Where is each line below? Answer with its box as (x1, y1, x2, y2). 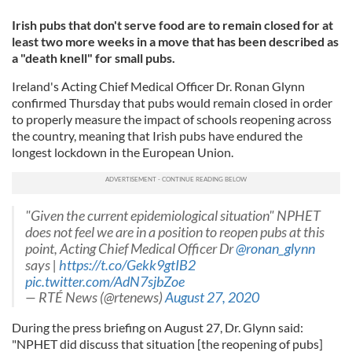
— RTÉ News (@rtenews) (25, 288, 165, 306)
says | (25, 256, 59, 273)
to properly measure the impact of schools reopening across (12, 111, 332, 126)
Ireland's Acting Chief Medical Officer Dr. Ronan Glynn (12, 78, 305, 93)
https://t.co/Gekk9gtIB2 (59, 256, 196, 273)
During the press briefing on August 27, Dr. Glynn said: (12, 319, 303, 335)
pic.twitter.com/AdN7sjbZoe (25, 273, 185, 290)
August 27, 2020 (165, 288, 259, 306)
